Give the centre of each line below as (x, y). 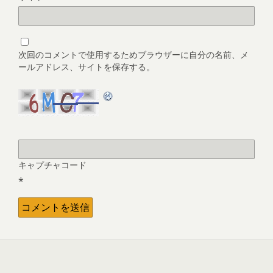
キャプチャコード (52, 165)
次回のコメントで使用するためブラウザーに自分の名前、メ (133, 54)
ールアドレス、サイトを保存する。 (87, 66)
